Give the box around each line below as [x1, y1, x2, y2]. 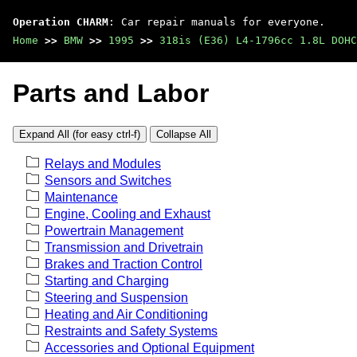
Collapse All [156, 127, 211, 140]
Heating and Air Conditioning [45, 307, 208, 321]
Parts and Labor [13, 79, 209, 108]
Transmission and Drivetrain [45, 240, 203, 254]
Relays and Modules [45, 156, 161, 171]
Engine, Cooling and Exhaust [45, 206, 210, 221]
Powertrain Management [45, 223, 183, 237]
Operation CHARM [13, 16, 108, 28]
